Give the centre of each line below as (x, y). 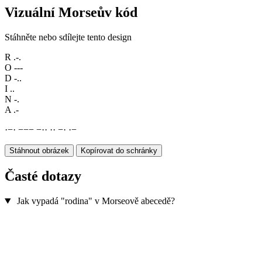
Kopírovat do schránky (119, 151)
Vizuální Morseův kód (71, 13)
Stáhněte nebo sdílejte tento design (68, 37)
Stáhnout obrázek (39, 151)
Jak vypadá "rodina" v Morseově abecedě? (96, 201)
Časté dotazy (43, 176)
